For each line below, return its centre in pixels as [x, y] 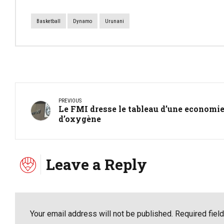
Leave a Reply [96, 164]
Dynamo [83, 21]
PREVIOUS [70, 100]
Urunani [114, 21]
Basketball [48, 21]
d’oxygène [80, 118]
